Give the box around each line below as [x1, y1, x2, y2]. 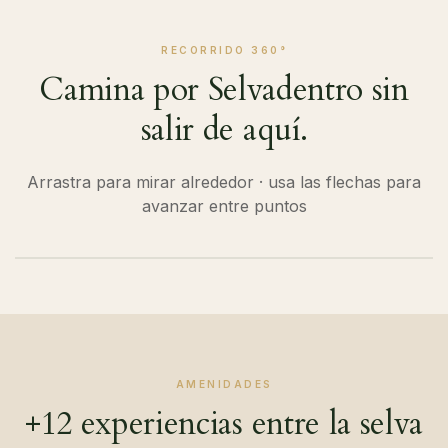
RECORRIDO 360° [161, 43, 287, 56]
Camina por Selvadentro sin [39, 67, 409, 112]
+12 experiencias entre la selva [24, 401, 424, 446]
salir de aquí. [140, 107, 308, 152]
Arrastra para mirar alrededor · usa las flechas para [27, 171, 421, 192]
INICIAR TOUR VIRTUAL [16, 266, 232, 284]
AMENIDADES [175, 377, 273, 390]
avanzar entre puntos [141, 195, 307, 216]
